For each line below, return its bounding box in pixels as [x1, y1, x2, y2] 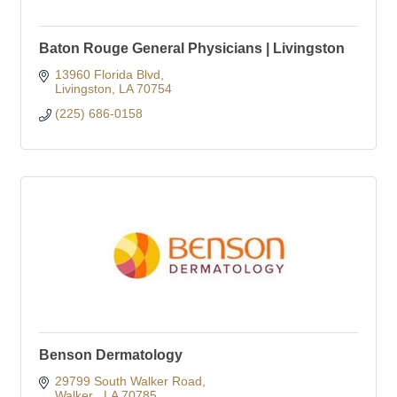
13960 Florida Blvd [54, 67, 160, 82]
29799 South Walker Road [54, 374, 202, 388]
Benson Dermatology [39, 347, 183, 362]
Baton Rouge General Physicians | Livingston [39, 41, 345, 56]
